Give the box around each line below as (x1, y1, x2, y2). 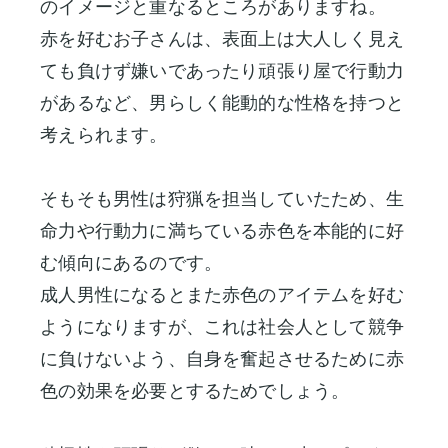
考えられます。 (40, 124, 168, 146)
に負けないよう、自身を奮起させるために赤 (40, 348, 404, 370)
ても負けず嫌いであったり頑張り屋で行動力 (40, 60, 404, 82)
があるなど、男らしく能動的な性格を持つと (40, 92, 404, 114)
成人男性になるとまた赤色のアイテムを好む (40, 284, 404, 306)
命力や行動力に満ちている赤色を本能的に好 (40, 220, 404, 242)
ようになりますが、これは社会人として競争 (40, 316, 404, 338)
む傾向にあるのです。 (40, 252, 223, 274)
